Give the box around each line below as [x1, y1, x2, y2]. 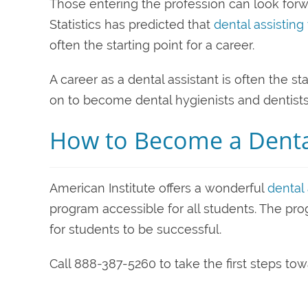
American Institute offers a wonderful [49, 180, 267, 195]
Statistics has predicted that [49, 16, 214, 32]
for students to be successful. [49, 221, 221, 236]
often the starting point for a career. [49, 37, 254, 52]
